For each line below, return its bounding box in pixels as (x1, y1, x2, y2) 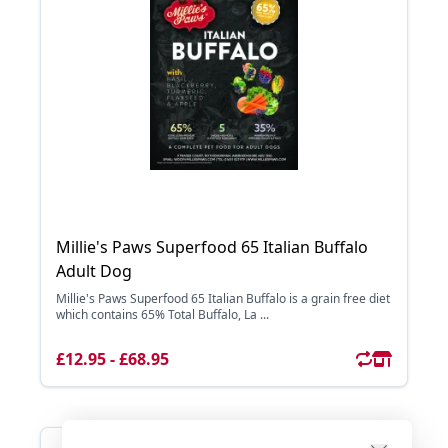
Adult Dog (56, 260, 132, 282)
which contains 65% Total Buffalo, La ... (56, 306, 269, 323)
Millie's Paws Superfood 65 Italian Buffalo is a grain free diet (56, 290, 390, 307)
